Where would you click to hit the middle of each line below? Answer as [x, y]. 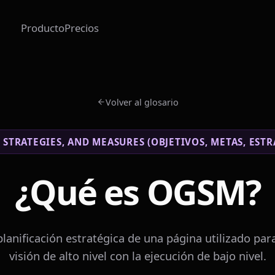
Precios [81, 28]
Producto [42, 28]
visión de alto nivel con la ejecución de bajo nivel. [137, 256]
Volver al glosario [142, 102]
